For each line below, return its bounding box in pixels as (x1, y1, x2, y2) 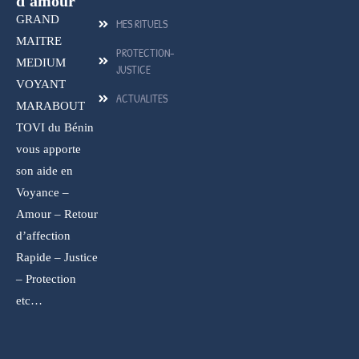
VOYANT (16, 78, 66, 91)
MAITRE (16, 34, 62, 48)
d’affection (16, 229, 71, 243)
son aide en (16, 164, 73, 178)
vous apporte (16, 143, 81, 156)
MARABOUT (16, 99, 85, 113)
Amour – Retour (16, 208, 98, 221)
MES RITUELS (115, 16, 167, 32)
